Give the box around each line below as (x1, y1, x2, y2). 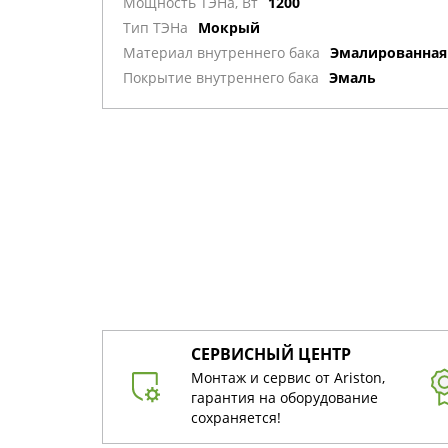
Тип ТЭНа (123, 18, 188, 38)
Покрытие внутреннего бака (123, 68, 319, 88)
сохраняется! (191, 407, 281, 427)
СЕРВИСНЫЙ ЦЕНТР (191, 342, 351, 365)
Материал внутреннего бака (123, 43, 320, 63)
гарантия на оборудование (191, 387, 378, 407)
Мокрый (198, 18, 260, 38)
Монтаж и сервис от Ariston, (191, 367, 385, 387)
